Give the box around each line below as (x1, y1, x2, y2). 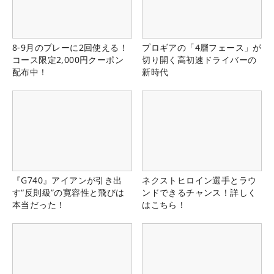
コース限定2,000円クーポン (12, 54, 124, 66)
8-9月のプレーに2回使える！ (12, 42, 128, 54)
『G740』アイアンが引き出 (12, 174, 122, 186)
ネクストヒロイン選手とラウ (142, 174, 257, 186)
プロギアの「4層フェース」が (142, 42, 262, 54)
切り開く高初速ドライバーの (142, 54, 257, 66)
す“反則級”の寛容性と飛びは (12, 186, 125, 198)
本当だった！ (12, 198, 65, 210)
